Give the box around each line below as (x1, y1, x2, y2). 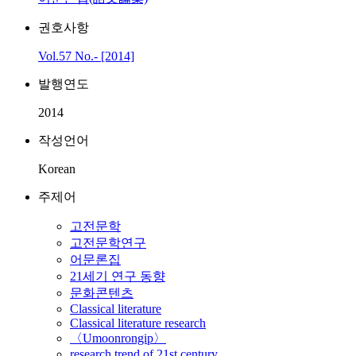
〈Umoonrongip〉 (70, 331, 166, 345)
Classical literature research (70, 316, 206, 330)
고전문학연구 (70, 236, 146, 250)
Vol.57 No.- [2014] (38, 49, 134, 63)
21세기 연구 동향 (70, 269, 165, 283)
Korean (38, 162, 75, 176)
